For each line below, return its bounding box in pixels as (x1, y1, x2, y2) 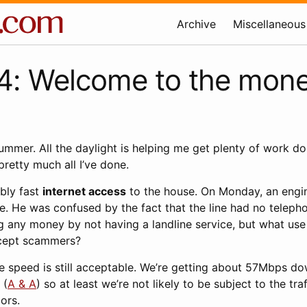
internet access (42, 184, 126, 198)
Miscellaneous (233, 17, 306, 31)
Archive (177, 17, 216, 31)
